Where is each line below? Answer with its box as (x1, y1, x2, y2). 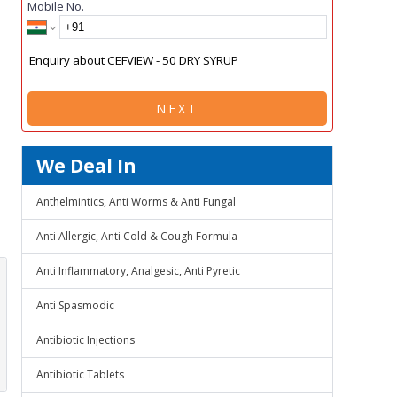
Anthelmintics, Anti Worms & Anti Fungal (36, 194, 236, 209)
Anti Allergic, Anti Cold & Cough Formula (36, 229, 237, 244)
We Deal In (36, 153, 136, 178)
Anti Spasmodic (36, 298, 114, 313)
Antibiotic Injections (36, 332, 135, 347)
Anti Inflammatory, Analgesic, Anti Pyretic (36, 263, 240, 278)
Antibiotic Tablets (36, 367, 124, 382)
